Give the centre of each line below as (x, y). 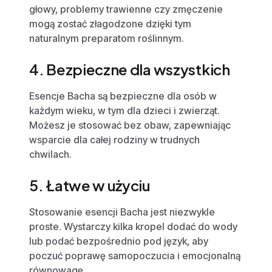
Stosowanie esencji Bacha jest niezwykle (122, 212)
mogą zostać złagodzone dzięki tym (110, 23)
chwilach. (50, 154)
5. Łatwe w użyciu (90, 185)
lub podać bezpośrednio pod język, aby (119, 241)
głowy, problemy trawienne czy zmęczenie (126, 9)
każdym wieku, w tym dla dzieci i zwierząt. (124, 110)
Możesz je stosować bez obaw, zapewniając (130, 125)
